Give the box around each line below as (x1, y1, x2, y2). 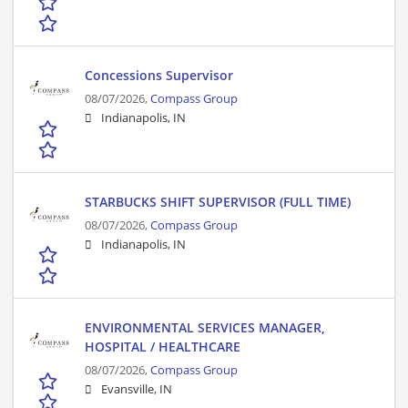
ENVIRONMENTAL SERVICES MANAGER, (85, 319, 325, 337)
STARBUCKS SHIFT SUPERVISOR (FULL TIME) (85, 192, 351, 210)
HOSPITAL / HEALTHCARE (85, 338, 240, 356)
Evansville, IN (101, 382, 172, 398)
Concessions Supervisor (85, 66, 233, 84)
